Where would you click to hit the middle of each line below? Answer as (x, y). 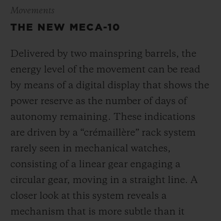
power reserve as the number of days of (99, 102)
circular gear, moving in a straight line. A (104, 181)
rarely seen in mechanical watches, (91, 149)
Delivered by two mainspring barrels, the (103, 55)
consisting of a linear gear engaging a (95, 165)
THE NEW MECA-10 (66, 28)
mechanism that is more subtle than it (97, 212)
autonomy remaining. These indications (103, 118)
